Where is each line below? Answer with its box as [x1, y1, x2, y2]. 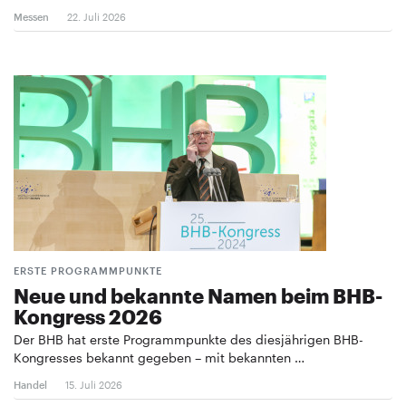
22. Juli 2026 [67, 10, 126, 23]
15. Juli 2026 [65, 378, 122, 391]
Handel [14, 378, 47, 391]
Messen [14, 10, 49, 23]
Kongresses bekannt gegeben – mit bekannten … [14, 349, 304, 365]
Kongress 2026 [14, 304, 162, 328]
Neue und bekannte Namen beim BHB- [14, 283, 382, 307]
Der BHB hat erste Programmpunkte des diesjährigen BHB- [14, 331, 363, 347]
